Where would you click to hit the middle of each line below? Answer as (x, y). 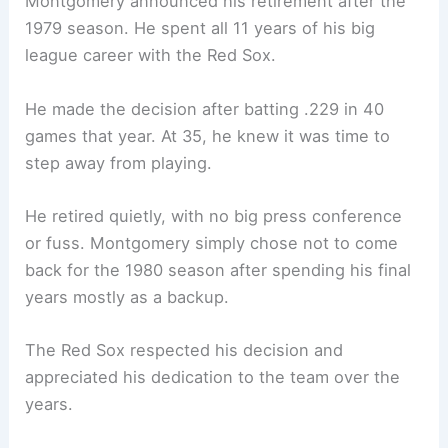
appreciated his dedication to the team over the (213, 377)
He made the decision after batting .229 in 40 (205, 108)
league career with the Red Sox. (151, 55)
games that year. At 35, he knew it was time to (208, 135)
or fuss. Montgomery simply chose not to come (212, 242)
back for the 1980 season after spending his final (218, 269)
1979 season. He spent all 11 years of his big (200, 28)
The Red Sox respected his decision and (184, 350)
